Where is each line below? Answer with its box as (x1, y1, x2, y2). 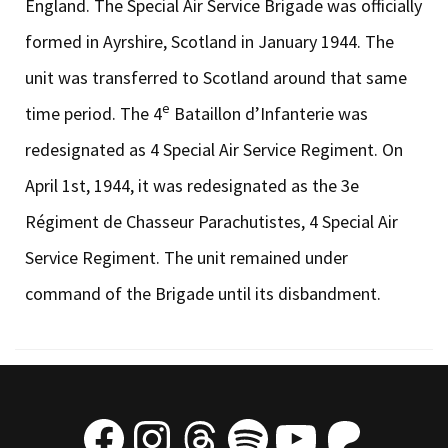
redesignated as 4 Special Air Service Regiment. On (25, 137, 403, 161)
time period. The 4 (25, 101, 162, 125)
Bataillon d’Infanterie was (170, 101, 368, 125)
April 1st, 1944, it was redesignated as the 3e (25, 173, 359, 197)
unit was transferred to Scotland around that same (25, 65, 407, 89)
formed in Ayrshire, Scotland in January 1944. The (25, 29, 394, 53)
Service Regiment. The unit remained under (25, 245, 348, 269)
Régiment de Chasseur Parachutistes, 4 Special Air (25, 209, 398, 233)
